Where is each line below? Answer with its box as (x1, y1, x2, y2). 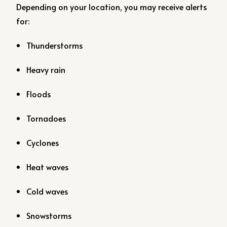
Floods (26, 88, 51, 99)
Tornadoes (26, 112, 66, 124)
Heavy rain (26, 64, 66, 75)
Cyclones (26, 137, 59, 148)
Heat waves (26, 161, 69, 172)
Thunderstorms (26, 40, 83, 51)
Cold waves (26, 185, 68, 197)
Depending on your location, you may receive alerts (16, 1, 207, 12)
